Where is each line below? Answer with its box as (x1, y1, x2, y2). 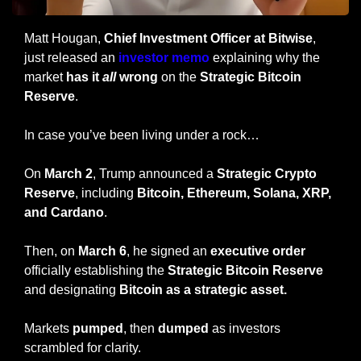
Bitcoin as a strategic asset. (119, 283, 287, 297)
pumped (73, 322, 123, 336)
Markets (24, 322, 73, 336)
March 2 (44, 167, 93, 181)
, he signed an (127, 244, 210, 259)
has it (66, 70, 102, 85)
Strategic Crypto (217, 167, 317, 181)
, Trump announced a (93, 167, 217, 181)
